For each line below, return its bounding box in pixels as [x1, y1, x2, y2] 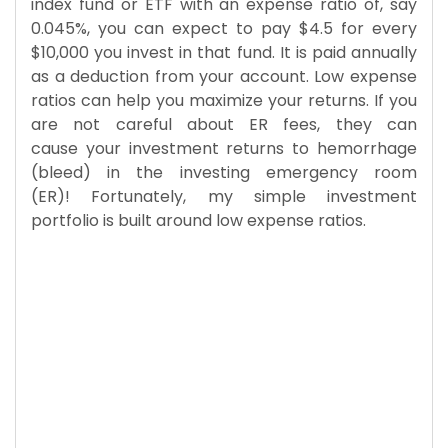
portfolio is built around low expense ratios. [31, 208, 370, 232]
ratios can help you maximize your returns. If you [31, 88, 417, 112]
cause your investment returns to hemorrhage [31, 136, 417, 160]
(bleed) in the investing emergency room [31, 160, 417, 184]
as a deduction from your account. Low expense [31, 64, 417, 88]
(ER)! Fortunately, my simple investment [31, 184, 417, 208]
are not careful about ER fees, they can [31, 112, 417, 136]
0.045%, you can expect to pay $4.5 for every [31, 16, 417, 40]
